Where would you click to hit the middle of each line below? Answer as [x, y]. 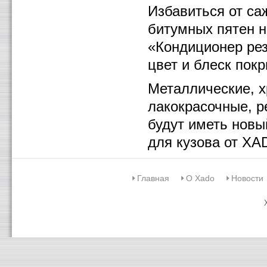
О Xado [200, 178]
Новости [247, 178]
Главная [153, 178]
